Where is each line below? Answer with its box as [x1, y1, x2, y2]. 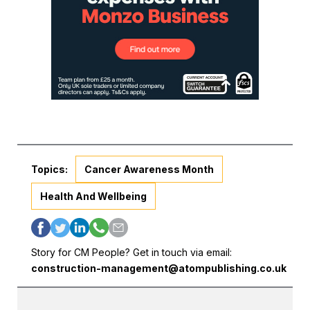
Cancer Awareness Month [84, 163, 214, 175]
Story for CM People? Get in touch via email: [31, 246, 232, 258]
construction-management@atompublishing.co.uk [31, 262, 286, 274]
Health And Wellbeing [40, 190, 147, 202]
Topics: [31, 163, 68, 175]
